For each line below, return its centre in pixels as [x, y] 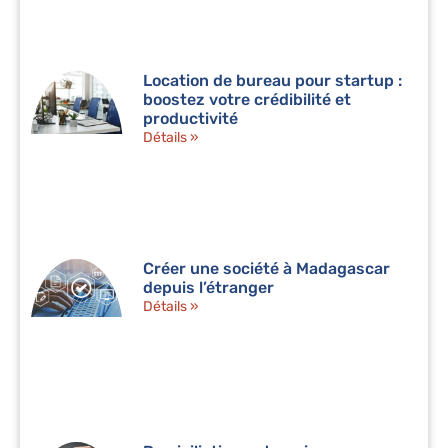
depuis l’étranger [209, 287]
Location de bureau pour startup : [273, 81]
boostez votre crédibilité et [247, 100]
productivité [191, 119]
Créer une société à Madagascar [267, 268]
